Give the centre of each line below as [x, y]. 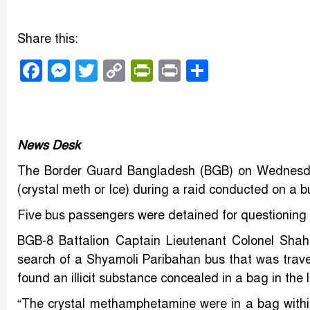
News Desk [49, 146]
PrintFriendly [215, 71]
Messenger [124, 71]
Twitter [131, 71]
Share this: [48, 39]
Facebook [90, 71]
